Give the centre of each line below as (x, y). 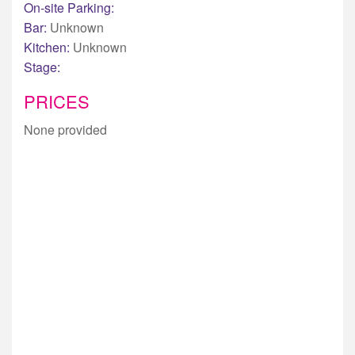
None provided (65, 129)
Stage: (42, 67)
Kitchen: (48, 47)
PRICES (57, 101)
